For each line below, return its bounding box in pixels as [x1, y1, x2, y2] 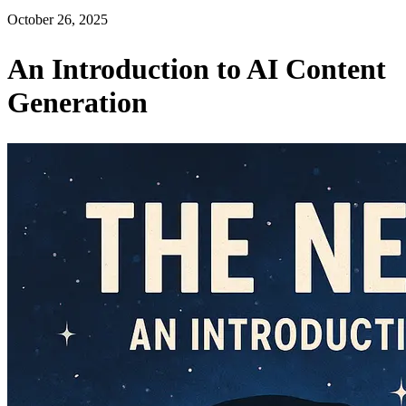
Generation [7, 85, 148, 119]
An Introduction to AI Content [7, 52, 386, 85]
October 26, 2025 [7, 12, 108, 27]
